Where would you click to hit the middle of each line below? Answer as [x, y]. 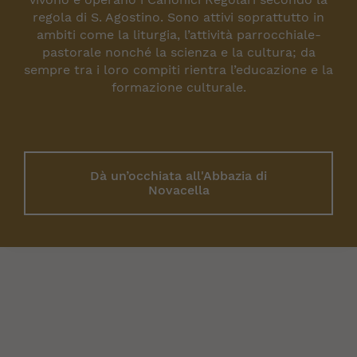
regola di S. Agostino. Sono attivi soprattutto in [178, 18]
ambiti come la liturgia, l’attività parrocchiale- [178, 35]
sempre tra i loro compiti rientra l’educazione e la [178, 70]
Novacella [178, 190]
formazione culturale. [178, 88]
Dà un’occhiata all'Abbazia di [178, 176]
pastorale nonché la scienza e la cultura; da [178, 53]
